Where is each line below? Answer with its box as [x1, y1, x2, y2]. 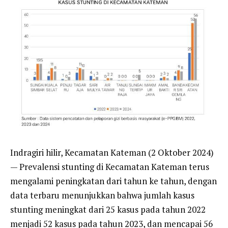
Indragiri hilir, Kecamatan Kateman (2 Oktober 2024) [10, 146, 214, 158]
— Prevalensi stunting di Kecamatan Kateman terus [10, 160, 209, 173]
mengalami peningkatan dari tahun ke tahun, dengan [10, 175, 217, 187]
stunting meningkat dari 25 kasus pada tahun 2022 [10, 203, 206, 215]
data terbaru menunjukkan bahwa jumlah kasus [10, 189, 194, 201]
